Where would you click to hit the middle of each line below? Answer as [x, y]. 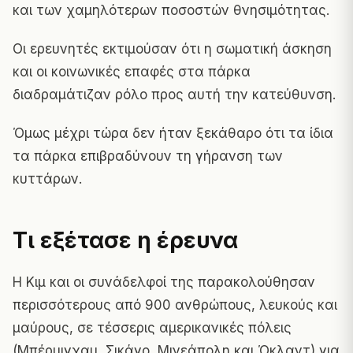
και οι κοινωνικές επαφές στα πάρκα [132, 71]
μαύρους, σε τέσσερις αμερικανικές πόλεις [152, 327]
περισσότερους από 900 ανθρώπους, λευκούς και [175, 305]
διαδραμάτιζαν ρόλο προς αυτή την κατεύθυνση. [174, 94]
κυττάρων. [47, 178]
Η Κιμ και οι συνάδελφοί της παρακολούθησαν [164, 282]
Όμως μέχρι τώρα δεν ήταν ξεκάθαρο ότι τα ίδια [173, 133]
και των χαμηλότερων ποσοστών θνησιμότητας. [171, 10]
